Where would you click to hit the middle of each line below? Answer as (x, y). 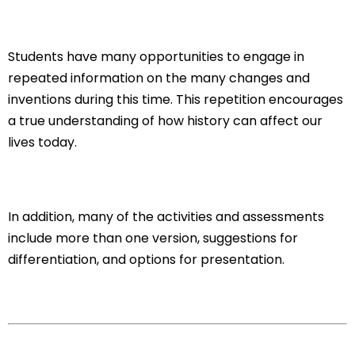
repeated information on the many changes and (159, 78)
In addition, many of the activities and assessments (166, 216)
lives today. (42, 142)
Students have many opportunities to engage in (156, 56)
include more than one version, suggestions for (153, 238)
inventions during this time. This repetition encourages (176, 99)
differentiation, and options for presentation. (146, 259)
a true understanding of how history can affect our (165, 120)
